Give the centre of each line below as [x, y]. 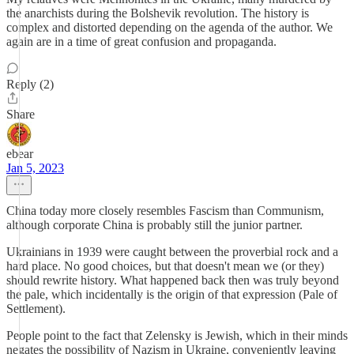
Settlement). [36, 309]
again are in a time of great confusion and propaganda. [141, 41]
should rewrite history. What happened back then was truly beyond [173, 280]
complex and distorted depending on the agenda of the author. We [169, 27]
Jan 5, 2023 [35, 168]
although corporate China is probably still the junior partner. [154, 225]
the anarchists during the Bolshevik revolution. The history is [158, 13]
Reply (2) [30, 84]
